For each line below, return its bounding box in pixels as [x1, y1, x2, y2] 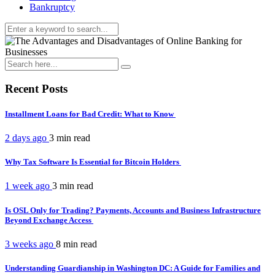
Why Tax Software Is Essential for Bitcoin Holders [5, 157, 181, 167]
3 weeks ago [5, 238, 56, 249]
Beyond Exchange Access [5, 215, 93, 225]
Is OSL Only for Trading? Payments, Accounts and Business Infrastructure [5, 205, 261, 215]
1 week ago [5, 180, 52, 192]
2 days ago [5, 133, 49, 144]
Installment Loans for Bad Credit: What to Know [5, 109, 176, 118]
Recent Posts [5, 82, 68, 95]
